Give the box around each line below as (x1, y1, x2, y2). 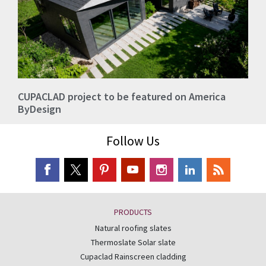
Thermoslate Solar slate (90, 236, 176, 248)
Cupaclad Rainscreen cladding (80, 251, 186, 262)
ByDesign (18, 102, 61, 116)
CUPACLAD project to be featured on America (18, 90, 226, 104)
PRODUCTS (114, 206, 152, 217)
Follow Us (106, 132, 160, 150)
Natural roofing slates (94, 222, 172, 233)
